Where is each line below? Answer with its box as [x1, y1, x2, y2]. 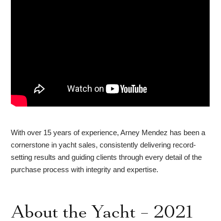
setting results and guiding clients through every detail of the [11, 152, 202, 161]
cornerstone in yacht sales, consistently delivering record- [11, 140, 196, 149]
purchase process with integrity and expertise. [11, 165, 159, 174]
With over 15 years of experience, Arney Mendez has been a [11, 128, 206, 137]
